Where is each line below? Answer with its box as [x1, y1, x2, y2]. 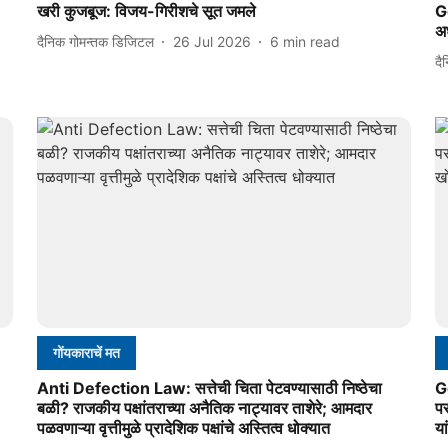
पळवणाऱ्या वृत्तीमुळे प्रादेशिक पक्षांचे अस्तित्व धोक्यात [36, 417, 330, 438]
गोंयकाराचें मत [52, 343, 120, 361]
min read [282, 32, 340, 50]
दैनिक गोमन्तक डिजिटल [36, 32, 154, 50]
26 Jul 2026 [172, 32, 251, 50]
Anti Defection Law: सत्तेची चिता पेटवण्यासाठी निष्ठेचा [36, 377, 382, 398]
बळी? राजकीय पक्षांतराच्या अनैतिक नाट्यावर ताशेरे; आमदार [36, 397, 372, 418]
